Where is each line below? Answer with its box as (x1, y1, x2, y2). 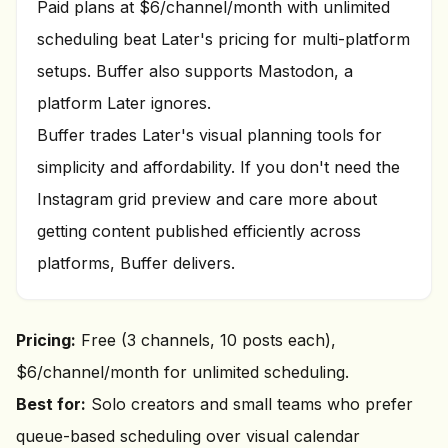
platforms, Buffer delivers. (37, 253, 235, 273)
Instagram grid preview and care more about (37, 189, 377, 209)
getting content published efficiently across (37, 221, 361, 241)
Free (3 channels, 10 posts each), (76, 330, 336, 350)
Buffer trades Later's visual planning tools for (37, 125, 382, 145)
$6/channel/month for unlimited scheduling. (16, 362, 349, 382)
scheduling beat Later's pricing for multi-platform (37, 29, 410, 49)
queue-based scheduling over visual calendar (16, 426, 360, 446)
